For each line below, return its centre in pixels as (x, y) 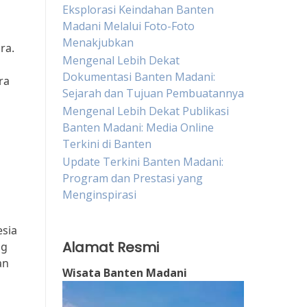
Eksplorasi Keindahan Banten (138, 10)
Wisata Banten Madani (125, 273)
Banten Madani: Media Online (138, 127)
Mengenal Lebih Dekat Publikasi (146, 111)
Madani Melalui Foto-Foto (128, 26)
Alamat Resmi (111, 247)
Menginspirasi (99, 195)
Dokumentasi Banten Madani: (139, 77)
